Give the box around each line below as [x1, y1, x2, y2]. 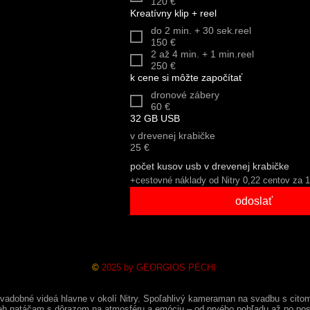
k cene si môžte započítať [130, 72, 242, 83]
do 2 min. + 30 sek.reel [151, 25, 251, 36]
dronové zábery [151, 89, 219, 100]
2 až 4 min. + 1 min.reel [159, 48, 254, 60]
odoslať [235, 195, 273, 207]
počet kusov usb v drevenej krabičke [130, 161, 289, 172]
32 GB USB [130, 113, 180, 124]
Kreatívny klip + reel [130, 8, 217, 19]
